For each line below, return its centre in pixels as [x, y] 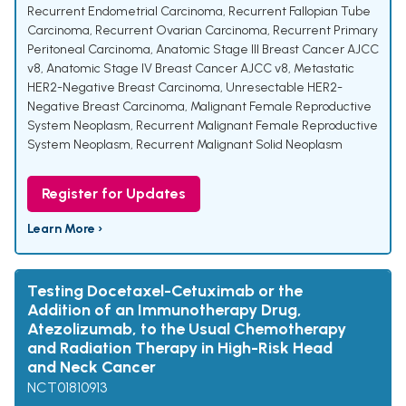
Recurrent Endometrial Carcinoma [125, 12]
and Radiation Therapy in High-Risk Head [180, 348]
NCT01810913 [67, 388]
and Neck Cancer [92, 367]
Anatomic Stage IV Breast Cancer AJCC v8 [167, 69]
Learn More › [65, 229]
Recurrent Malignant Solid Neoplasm [239, 145]
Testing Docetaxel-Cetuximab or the [165, 291]
